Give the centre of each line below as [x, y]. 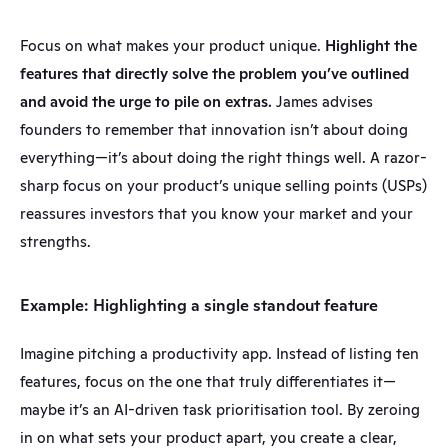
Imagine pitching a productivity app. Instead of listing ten [219, 353]
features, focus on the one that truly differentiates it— [208, 381]
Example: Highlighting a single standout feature [199, 305]
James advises [322, 101]
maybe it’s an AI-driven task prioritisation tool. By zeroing [220, 409]
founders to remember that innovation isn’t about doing [214, 129]
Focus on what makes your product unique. [172, 45]
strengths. [55, 241]
